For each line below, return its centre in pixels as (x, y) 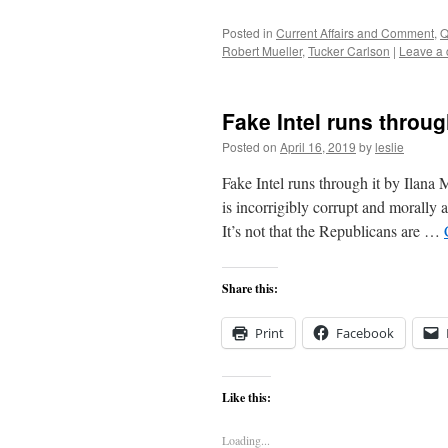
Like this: (246, 397)
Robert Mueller (262, 50)
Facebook (365, 333)
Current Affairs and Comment (355, 32)
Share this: (250, 288)
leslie (389, 146)
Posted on (249, 146)
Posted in (247, 32)
